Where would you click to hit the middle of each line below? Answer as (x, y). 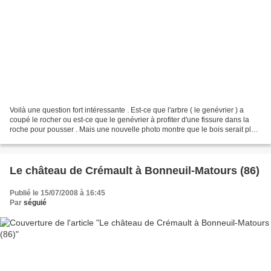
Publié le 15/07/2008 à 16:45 (57, 193)
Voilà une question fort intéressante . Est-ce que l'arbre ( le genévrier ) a (127, 110)
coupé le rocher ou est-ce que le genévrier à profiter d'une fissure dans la (129, 119)
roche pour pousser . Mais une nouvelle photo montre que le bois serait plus (134, 129)
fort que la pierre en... (44, 139)
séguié (35, 202)
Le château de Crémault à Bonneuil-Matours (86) (135, 170)
